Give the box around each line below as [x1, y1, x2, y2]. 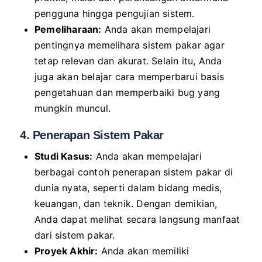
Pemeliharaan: [35, 23, 102, 35]
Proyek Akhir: [35, 245, 98, 257]
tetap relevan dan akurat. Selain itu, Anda [35, 55, 222, 67]
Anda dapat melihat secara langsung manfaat [35, 213, 240, 225]
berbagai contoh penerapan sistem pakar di [35, 166, 233, 178]
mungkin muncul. [35, 102, 111, 114]
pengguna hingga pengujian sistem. [35, 8, 195, 19]
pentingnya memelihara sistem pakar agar [35, 39, 225, 51]
